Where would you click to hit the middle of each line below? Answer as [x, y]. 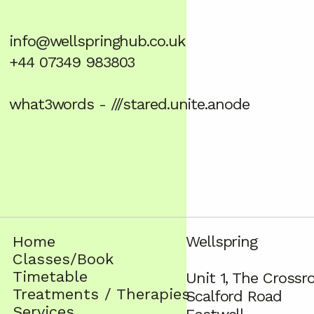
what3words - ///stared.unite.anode [129, 104]
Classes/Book [63, 259]
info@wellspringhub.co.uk [97, 41]
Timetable [50, 276]
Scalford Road [234, 296]
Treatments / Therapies [101, 294]
